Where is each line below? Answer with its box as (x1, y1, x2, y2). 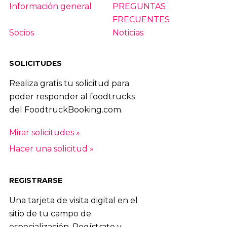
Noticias (112, 27, 143, 37)
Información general (9, 1, 92, 11)
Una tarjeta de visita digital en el (9, 196, 138, 206)
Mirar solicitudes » (9, 127, 80, 137)
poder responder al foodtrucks (9, 91, 135, 101)
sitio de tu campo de (9, 209, 91, 219)
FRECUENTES (112, 14, 170, 24)
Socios (9, 27, 34, 37)
